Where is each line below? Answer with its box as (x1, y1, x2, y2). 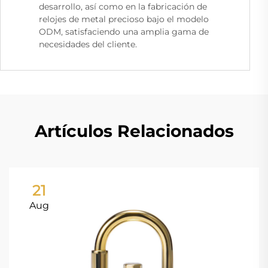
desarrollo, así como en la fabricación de (39, 1, 207, 13)
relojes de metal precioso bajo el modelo (39, 14, 209, 25)
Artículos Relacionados (34, 121, 234, 142)
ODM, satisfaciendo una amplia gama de (39, 26, 209, 38)
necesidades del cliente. (39, 39, 137, 50)
